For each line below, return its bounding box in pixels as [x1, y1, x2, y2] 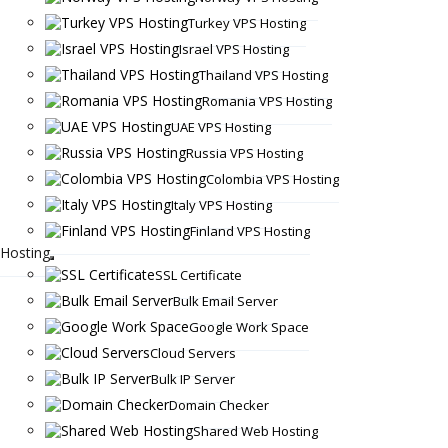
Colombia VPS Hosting [205, 169, 339, 188]
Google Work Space [188, 317, 309, 336]
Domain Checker [168, 395, 269, 414]
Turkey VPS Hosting [187, 13, 306, 32]
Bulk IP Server [150, 369, 235, 388]
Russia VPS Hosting [185, 143, 303, 162]
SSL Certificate [154, 265, 242, 284]
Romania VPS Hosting [201, 91, 332, 110]
